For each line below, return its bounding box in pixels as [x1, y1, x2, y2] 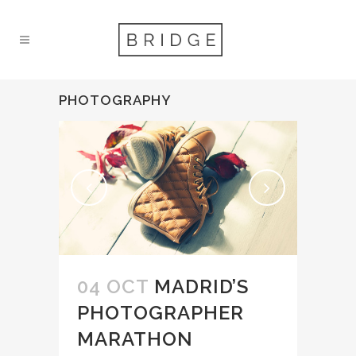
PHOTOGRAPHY [59, 92, 172, 108]
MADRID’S [154, 274, 249, 298]
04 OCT [77, 274, 149, 298]
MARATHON [77, 327, 193, 350]
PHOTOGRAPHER [77, 300, 244, 324]
